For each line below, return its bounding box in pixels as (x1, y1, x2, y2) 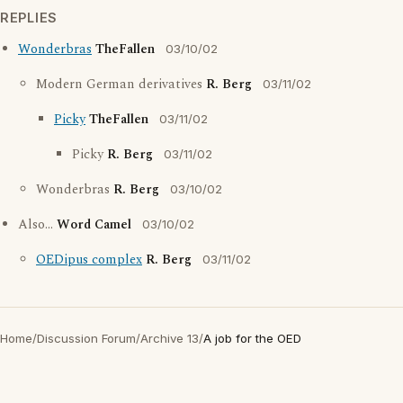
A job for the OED (203, 331, 301, 346)
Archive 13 (140, 331, 199, 346)
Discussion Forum (37, 331, 136, 346)
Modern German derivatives (36, 75, 206, 95)
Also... (18, 215, 57, 236)
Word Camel (57, 215, 131, 236)
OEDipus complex (36, 250, 142, 271)
